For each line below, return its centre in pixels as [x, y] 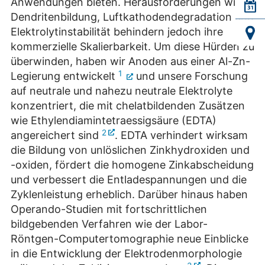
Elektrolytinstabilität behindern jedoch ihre [117, 32]
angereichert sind [56, 135]
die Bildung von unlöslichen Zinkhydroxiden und [130, 150]
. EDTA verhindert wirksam [181, 135]
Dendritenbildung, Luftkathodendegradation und [132, 17]
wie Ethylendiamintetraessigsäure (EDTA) [114, 121]
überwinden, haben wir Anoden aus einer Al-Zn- [130, 62]
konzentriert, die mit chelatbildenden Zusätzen [128, 106]
